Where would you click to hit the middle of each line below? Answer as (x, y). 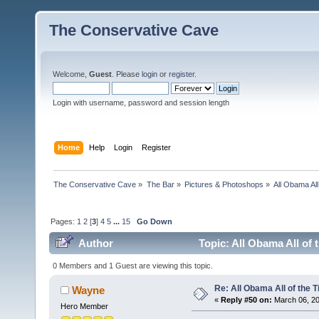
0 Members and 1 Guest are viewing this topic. (133, 265)
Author (96, 244)
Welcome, (71, 74)
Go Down (155, 221)
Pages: (64, 221)
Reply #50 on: (246, 299)
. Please (127, 74)
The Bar (160, 184)
